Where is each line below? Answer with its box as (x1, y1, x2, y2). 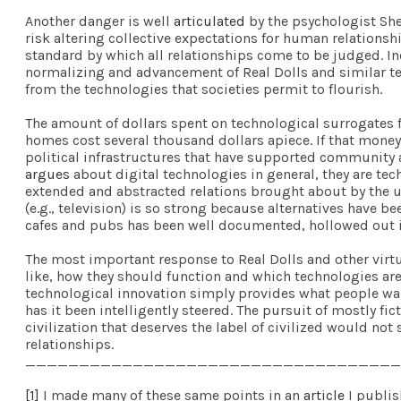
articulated (174, 12, 245, 30)
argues (25, 165, 70, 183)
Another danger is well (25, 12, 174, 30)
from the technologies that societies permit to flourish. (25, 80, 382, 98)
